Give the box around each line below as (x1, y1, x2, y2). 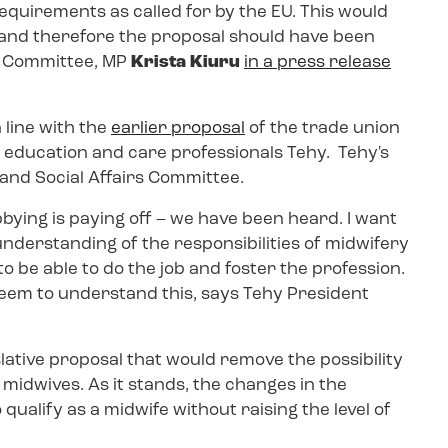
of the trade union (245, 119, 400, 137)
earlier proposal (111, 119, 245, 137)
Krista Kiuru (131, 53, 240, 71)
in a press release (244, 53, 391, 71)
